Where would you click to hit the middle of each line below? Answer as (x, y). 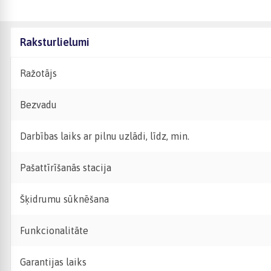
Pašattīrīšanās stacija (66, 168)
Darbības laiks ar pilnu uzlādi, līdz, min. (105, 136)
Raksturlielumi (55, 42)
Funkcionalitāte (54, 230)
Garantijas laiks (53, 262)
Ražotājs (38, 73)
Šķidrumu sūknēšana (64, 199)
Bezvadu (38, 105)
